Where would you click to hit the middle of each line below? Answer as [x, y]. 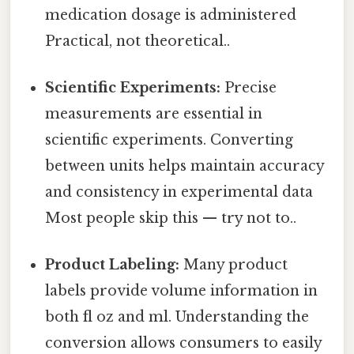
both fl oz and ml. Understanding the [177, 317]
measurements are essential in [154, 114]
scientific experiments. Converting [169, 140]
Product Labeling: [113, 265]
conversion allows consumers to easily [184, 343]
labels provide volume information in [182, 291]
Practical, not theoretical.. [138, 41]
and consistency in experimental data [179, 192]
